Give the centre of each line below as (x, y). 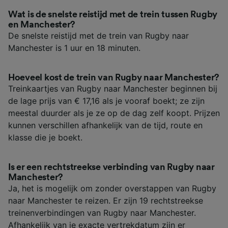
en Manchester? (42, 25)
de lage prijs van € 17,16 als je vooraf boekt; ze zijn (106, 101)
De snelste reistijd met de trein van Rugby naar (98, 36)
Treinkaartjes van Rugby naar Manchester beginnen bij (113, 89)
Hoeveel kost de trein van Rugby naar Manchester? (114, 78)
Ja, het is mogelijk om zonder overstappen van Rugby (112, 189)
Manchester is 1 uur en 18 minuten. (74, 48)
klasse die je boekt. (45, 138)
